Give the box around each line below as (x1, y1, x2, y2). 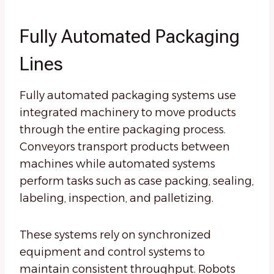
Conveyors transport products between (20, 140, 230, 154)
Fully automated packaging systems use (20, 89, 236, 103)
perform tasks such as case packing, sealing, (20, 174, 254, 188)
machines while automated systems (20, 157, 215, 171)
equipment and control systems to (20, 245, 205, 259)
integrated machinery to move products (20, 106, 236, 120)
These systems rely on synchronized (20, 228, 211, 242)
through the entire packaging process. (20, 123, 226, 137)
